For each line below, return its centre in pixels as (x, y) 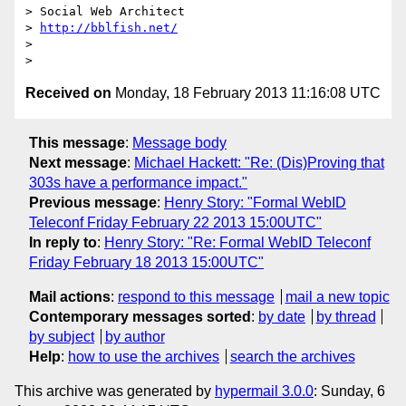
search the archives (292, 356)
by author (135, 336)
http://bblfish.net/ (109, 28)
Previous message (93, 202)
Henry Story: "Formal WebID (255, 202)
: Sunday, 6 (349, 391)
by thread (346, 316)
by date (282, 316)
